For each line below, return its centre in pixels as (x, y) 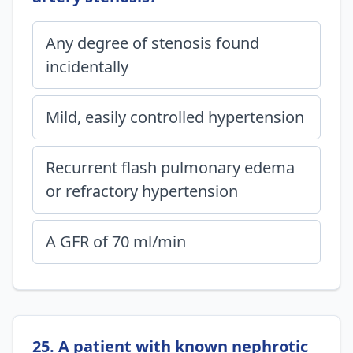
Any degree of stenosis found (152, 43)
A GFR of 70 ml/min (116, 242)
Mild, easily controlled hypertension (175, 117)
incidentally (87, 67)
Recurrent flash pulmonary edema (170, 167)
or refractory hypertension (142, 191)
